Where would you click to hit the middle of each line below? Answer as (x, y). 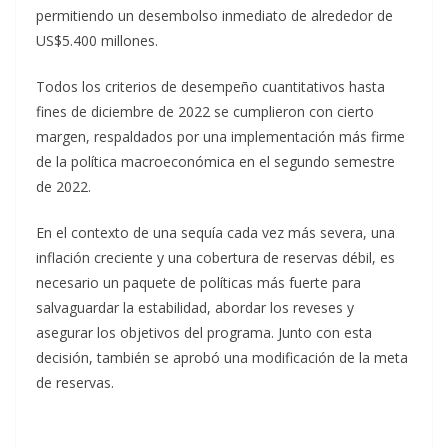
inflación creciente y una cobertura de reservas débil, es (215, 257)
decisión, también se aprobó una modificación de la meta (222, 357)
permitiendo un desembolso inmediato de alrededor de (214, 15)
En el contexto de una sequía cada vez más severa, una (215, 232)
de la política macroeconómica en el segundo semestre (215, 161)
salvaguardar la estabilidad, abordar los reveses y (195, 307)
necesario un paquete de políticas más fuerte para (198, 282)
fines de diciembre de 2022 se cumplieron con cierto (205, 111)
